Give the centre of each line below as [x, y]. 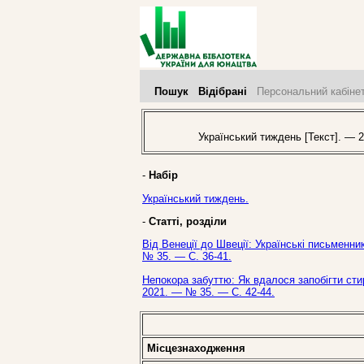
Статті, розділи [188, 221]
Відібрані [223, 91]
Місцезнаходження [196, 348]
